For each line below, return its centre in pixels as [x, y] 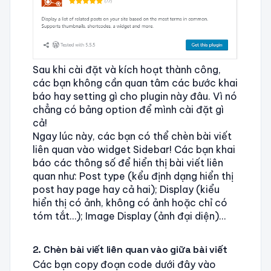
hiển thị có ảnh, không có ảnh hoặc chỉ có [130, 203]
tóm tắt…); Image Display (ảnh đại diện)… [129, 216]
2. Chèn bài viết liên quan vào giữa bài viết [130, 249]
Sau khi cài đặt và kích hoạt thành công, [126, 70]
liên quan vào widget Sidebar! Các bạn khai [134, 150]
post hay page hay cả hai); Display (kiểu [126, 190]
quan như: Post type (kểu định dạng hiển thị [133, 176]
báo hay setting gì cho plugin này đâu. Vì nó [135, 96]
